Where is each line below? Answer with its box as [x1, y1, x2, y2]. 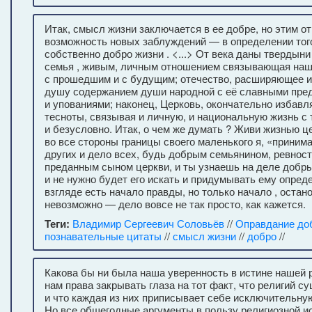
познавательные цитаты [45, 228, 162, 243]
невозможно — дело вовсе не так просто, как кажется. [45, 196, 306, 211]
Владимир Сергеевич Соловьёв [72, 216, 224, 231]
